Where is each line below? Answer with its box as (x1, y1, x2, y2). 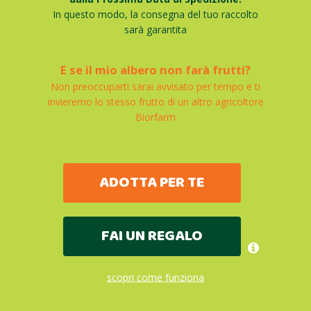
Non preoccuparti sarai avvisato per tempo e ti (51, 79, 260, 93)
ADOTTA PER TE (99, 169, 205, 196)
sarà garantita (124, 22, 187, 36)
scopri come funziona (107, 270, 204, 283)
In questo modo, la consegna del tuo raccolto (53, 7, 258, 21)
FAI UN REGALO (101, 223, 203, 249)
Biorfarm (135, 110, 176, 124)
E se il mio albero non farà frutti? (60, 61, 251, 78)
